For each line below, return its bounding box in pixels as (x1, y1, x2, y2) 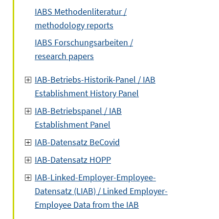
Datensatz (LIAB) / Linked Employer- (35, 185, 168, 197)
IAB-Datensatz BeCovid (35, 136, 120, 148)
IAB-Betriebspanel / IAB (35, 105, 122, 116)
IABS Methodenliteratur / (35, 6, 127, 17)
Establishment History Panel (35, 88, 139, 99)
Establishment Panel (35, 119, 110, 130)
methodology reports (35, 20, 113, 31)
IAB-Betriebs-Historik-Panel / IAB (35, 74, 155, 85)
